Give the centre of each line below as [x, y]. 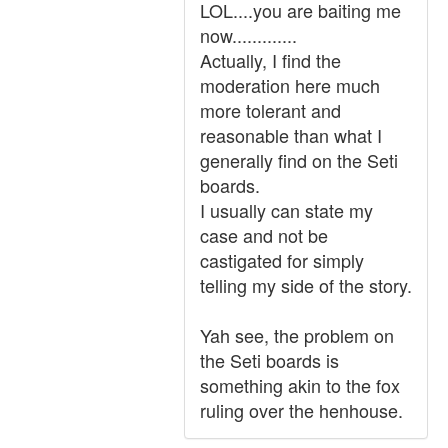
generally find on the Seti [299, 160]
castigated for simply [282, 260]
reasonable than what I [291, 135]
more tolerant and [270, 110]
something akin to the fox [300, 385]
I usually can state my [286, 210]
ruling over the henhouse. [301, 410]
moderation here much [290, 85]
